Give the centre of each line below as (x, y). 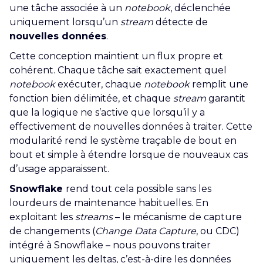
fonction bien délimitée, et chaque (91, 98)
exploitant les (42, 217)
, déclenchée (200, 8)
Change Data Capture (146, 231)
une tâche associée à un (67, 8)
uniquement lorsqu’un (65, 22)
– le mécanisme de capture (177, 217)
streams (94, 217)
